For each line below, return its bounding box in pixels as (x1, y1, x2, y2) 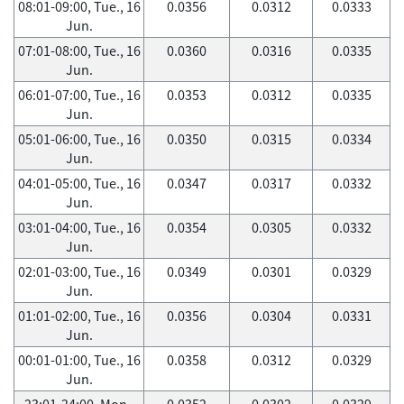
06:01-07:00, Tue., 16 (17, 85, 141, 105)
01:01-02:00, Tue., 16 (17, 306, 141, 326)
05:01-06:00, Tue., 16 (17, 129, 141, 149)
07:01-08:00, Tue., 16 (17, 41, 141, 60)
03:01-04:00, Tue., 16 (17, 217, 141, 237)
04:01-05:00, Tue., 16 (17, 173, 141, 193)
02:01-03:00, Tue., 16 (17, 262, 141, 281)
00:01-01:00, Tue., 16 (17, 350, 141, 370)
